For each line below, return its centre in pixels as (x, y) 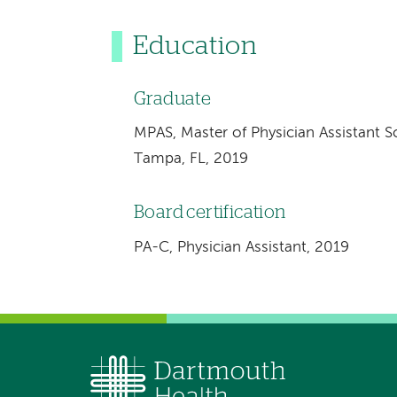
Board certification (210, 213)
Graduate (172, 99)
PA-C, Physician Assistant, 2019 (241, 247)
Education (195, 47)
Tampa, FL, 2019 (191, 160)
